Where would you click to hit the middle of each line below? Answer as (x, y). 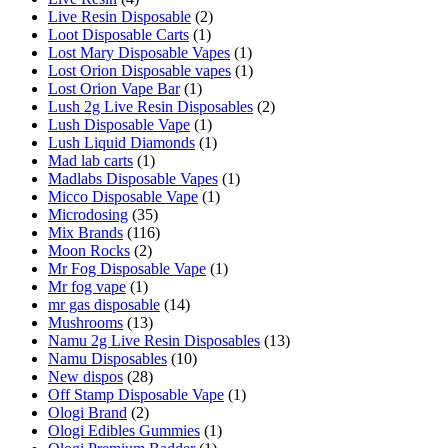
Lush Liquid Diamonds (121, 143)
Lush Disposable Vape (119, 125)
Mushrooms (85, 323)
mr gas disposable (104, 305)
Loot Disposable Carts (118, 35)
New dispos (85, 377)
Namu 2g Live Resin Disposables (154, 341)
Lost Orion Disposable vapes (139, 71)
